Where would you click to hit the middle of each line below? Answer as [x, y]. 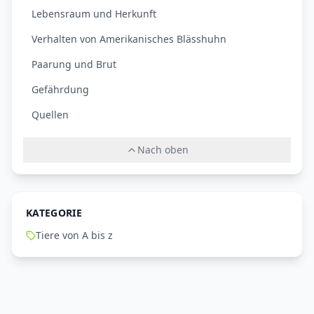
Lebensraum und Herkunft [94, 14]
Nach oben [163, 150]
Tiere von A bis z [74, 235]
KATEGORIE [54, 213]
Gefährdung [60, 90]
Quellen [50, 115]
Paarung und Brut [74, 64]
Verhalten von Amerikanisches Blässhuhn [129, 39]
